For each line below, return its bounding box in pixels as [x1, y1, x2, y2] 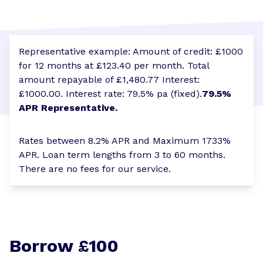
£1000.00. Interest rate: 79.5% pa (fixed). [19, 87, 202, 99]
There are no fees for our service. [19, 163, 171, 174]
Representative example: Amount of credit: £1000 [19, 45, 243, 57]
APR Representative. [19, 102, 117, 113]
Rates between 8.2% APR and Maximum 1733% [19, 134, 231, 146]
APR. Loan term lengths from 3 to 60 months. [19, 149, 225, 160]
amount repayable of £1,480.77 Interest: [19, 73, 200, 85]
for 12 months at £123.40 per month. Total [19, 59, 209, 71]
